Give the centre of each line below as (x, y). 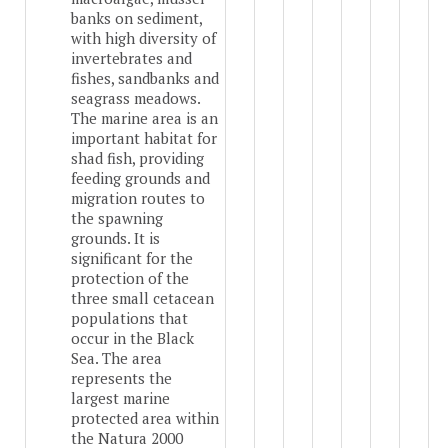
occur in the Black (132, 338)
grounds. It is (115, 238)
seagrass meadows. (135, 98)
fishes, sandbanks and (145, 78)
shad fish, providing (137, 158)
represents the (121, 378)
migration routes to (138, 198)
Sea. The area (116, 358)
